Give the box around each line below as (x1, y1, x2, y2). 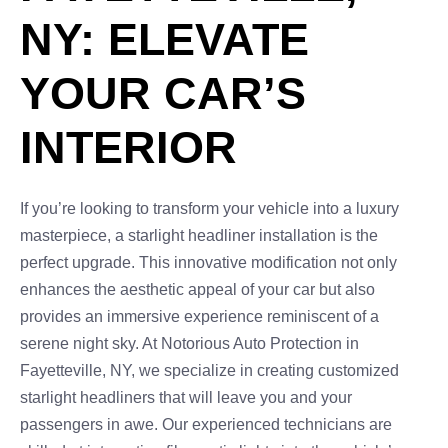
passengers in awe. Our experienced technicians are (20, 416, 392, 433)
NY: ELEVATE (20, 14, 309, 65)
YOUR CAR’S (20, 68, 306, 119)
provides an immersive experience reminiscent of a (20, 308, 379, 325)
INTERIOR (20, 122, 237, 173)
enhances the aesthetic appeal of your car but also (20, 281, 375, 298)
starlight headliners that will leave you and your (20, 389, 352, 406)
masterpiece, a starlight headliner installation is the (20, 227, 378, 244)
